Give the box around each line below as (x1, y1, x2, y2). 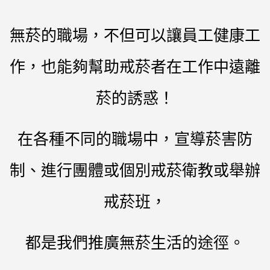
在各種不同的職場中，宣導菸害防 (17, 128, 253, 149)
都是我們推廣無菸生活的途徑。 (25, 231, 245, 253)
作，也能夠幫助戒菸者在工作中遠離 (10, 55, 260, 77)
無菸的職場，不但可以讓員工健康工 (10, 24, 260, 46)
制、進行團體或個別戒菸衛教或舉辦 (10, 159, 260, 181)
